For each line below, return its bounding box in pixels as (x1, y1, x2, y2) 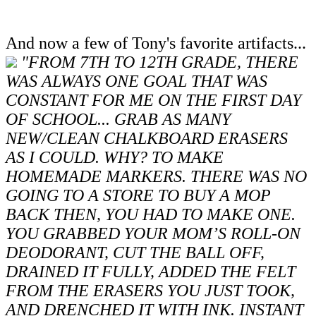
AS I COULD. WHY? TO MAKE (6, 148, 224, 167)
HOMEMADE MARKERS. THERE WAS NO (6, 167, 307, 186)
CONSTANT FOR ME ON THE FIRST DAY (6, 91, 301, 110)
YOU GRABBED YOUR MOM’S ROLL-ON (6, 224, 300, 243)
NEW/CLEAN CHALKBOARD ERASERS (6, 129, 288, 148)
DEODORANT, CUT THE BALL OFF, (6, 243, 265, 262)
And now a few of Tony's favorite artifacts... (6, 34, 306, 53)
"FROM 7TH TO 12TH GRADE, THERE (21, 53, 298, 72)
